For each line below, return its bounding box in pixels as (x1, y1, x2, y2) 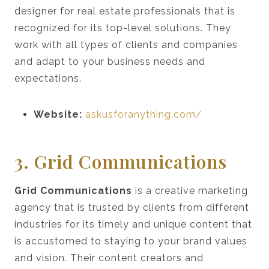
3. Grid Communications (14, 149, 227, 174)
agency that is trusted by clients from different (14, 201, 249, 213)
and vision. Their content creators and (14, 252, 204, 264)
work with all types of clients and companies (14, 38, 238, 50)
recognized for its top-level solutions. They (14, 22, 231, 34)
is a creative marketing (132, 184, 248, 196)
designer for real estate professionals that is (14, 5, 235, 17)
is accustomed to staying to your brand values (14, 235, 247, 247)
